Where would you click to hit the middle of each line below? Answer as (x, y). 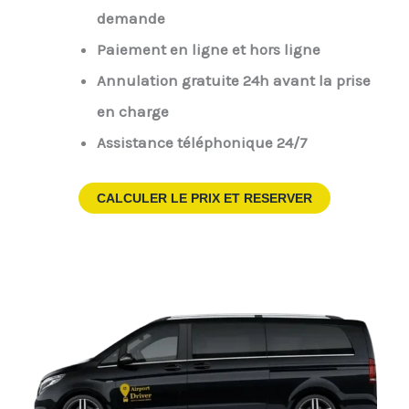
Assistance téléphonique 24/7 (202, 143)
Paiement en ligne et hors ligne (208, 50)
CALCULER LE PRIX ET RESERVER (204, 198)
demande (131, 19)
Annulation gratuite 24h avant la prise (233, 81)
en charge (132, 112)
